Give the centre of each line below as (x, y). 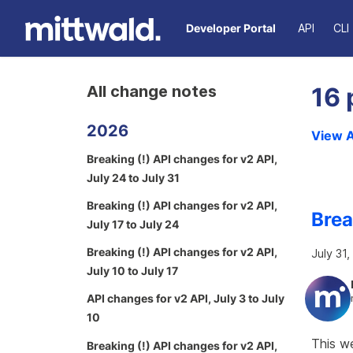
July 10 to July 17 (132, 271)
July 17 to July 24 (133, 224)
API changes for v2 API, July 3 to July (186, 299)
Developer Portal (231, 28)
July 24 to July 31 (133, 177)
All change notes (152, 91)
